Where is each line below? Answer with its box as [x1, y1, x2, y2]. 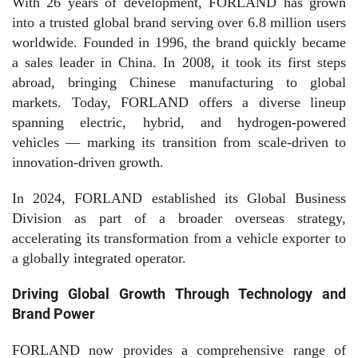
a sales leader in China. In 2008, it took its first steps [12, 54, 346, 70]
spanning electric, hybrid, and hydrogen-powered [12, 113, 346, 130]
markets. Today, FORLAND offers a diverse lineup [12, 93, 346, 110]
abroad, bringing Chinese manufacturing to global [12, 74, 346, 90]
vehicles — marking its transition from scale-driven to [12, 133, 346, 150]
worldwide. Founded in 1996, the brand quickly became [12, 34, 346, 50]
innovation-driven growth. [12, 153, 164, 170]
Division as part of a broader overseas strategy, [12, 209, 346, 226]
